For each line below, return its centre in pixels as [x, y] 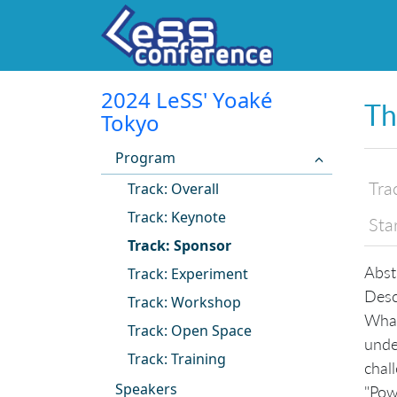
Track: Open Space [190, 331]
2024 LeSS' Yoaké [187, 100]
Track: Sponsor [179, 245]
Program [145, 158]
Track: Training [177, 359]
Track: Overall [173, 189]
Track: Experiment [188, 274]
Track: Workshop [184, 302]
